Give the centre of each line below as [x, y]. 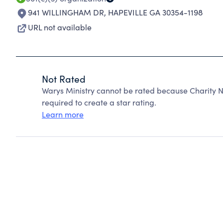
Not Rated [64, 79]
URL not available [60, 27]
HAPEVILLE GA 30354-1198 [155, 12]
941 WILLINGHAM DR [66, 12]
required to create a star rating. [99, 102]
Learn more [63, 114]
